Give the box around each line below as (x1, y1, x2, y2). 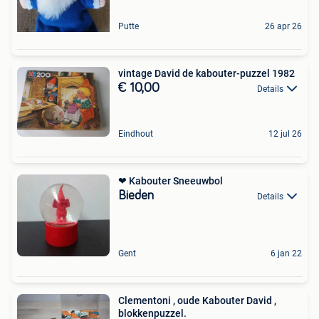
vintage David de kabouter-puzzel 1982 (118, 68, 295, 80)
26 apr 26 (265, 21, 302, 32)
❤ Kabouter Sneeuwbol (118, 174, 223, 187)
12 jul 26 (268, 128, 302, 139)
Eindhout (118, 128, 153, 139)
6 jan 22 (271, 249, 302, 259)
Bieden (118, 189, 154, 202)
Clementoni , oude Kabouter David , (118, 295, 276, 307)
